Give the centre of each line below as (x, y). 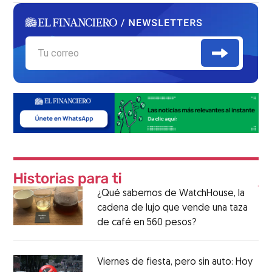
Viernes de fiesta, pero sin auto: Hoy (175, 263)
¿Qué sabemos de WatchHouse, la (171, 194)
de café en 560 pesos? (146, 223)
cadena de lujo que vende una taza (172, 209)
